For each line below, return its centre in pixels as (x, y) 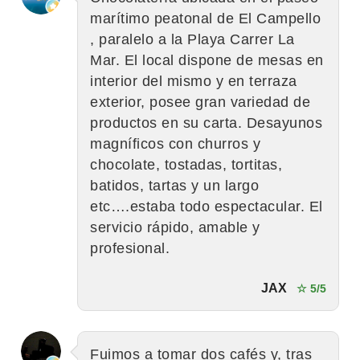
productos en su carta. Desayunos (206, 123)
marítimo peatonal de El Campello (205, 18)
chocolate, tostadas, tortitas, (186, 164)
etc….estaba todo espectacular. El (207, 206)
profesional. (130, 248)
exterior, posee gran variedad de (200, 102)
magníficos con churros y (175, 143)
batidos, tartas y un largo (174, 185)
